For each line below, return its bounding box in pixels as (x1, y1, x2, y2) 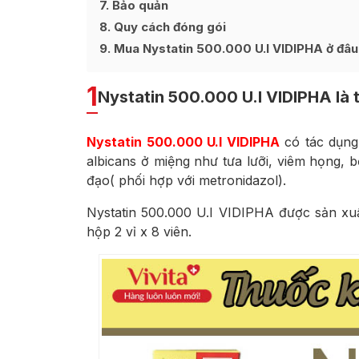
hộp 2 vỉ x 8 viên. (87, 224, 192, 240)
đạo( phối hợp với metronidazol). (87, 172, 286, 189)
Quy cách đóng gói (111, 19, 226, 34)
